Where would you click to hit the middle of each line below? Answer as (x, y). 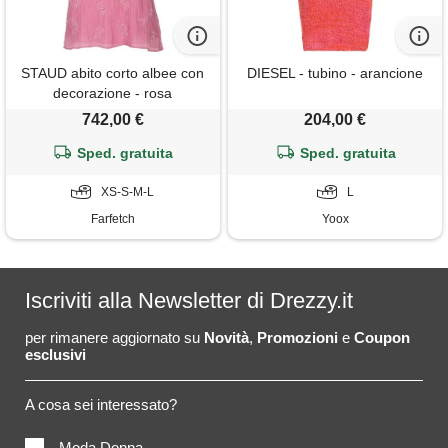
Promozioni (297, 338)
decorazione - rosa (113, 93)
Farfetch (112, 219)
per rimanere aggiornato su (114, 338)
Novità (226, 338)
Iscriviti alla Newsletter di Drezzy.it (189, 301)
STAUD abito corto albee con (113, 73)
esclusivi (55, 355)
